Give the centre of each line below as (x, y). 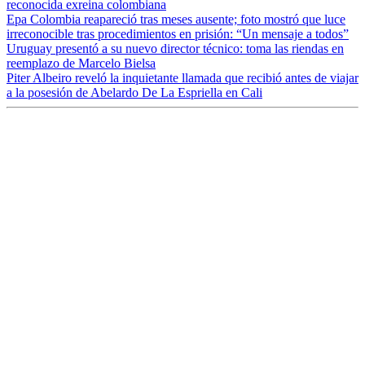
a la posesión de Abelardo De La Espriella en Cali (134, 92)
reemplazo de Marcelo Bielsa (81, 63)
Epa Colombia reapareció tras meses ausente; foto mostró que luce (176, 19)
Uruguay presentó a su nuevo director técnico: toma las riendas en (175, 48)
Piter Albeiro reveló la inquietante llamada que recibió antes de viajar (182, 77)
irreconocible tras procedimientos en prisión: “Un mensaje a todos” (178, 33)
